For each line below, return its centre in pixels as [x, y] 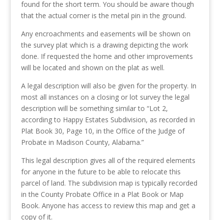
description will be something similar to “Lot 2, [94, 108]
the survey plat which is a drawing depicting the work [104, 45]
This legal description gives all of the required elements [108, 160]
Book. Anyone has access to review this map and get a [108, 206]
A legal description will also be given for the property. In [109, 86]
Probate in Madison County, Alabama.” [82, 142]
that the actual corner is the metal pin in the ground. [103, 15]
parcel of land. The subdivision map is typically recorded [109, 183]
